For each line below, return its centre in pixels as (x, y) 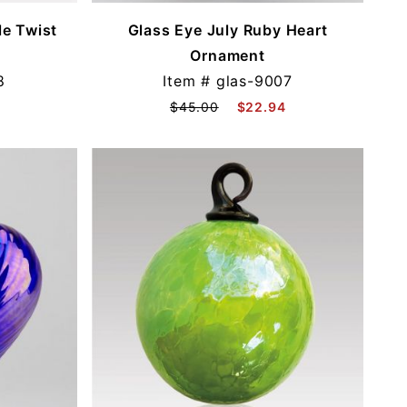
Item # (189, 81)
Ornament (228, 56)
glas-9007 (254, 81)
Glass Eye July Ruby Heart (228, 30)
